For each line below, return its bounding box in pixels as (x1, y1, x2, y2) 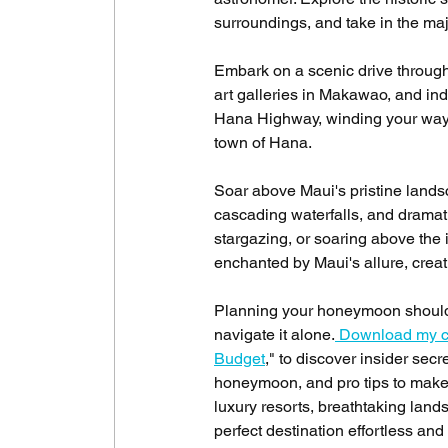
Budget (214, 348, 265, 368)
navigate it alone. (214, 324, 335, 344)
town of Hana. (214, 132, 312, 152)
